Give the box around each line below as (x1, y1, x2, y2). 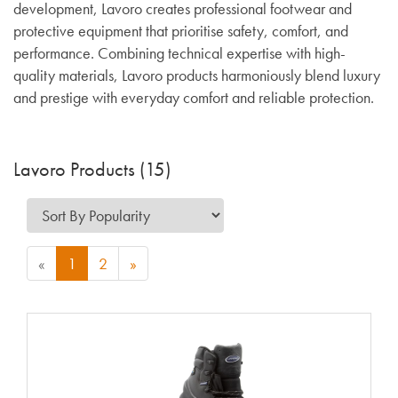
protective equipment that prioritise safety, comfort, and (13, 20, 348, 41)
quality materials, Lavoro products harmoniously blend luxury (13, 64, 380, 85)
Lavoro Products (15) (13, 156, 171, 183)
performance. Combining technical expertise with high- (13, 42, 346, 63)
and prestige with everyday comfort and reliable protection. (13, 86, 374, 107)
